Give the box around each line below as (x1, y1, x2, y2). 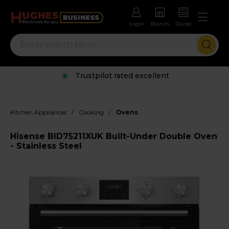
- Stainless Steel (10, 141, 82, 151)
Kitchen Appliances (10, 108, 66, 116)
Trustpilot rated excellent (75, 71, 169, 80)
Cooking (79, 108, 104, 116)
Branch (151, 20, 169, 28)
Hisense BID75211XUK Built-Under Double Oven (10, 131, 217, 141)
